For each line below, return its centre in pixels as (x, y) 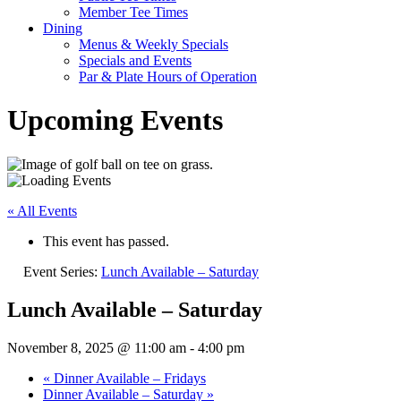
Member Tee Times (133, 12)
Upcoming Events (115, 120)
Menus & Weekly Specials (154, 44)
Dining (63, 28)
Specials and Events (135, 60)
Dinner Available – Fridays (128, 378)
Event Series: (62, 271)
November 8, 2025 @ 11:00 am (97, 347)
